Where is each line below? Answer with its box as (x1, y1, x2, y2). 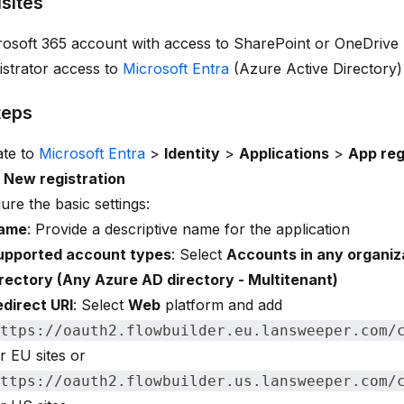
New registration (4, 170, 125, 188)
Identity (164, 144, 220, 162)
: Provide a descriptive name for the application (27, 220, 350, 238)
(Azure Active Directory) (229, 60, 402, 78)
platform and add (161, 296, 282, 314)
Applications (239, 144, 329, 162)
